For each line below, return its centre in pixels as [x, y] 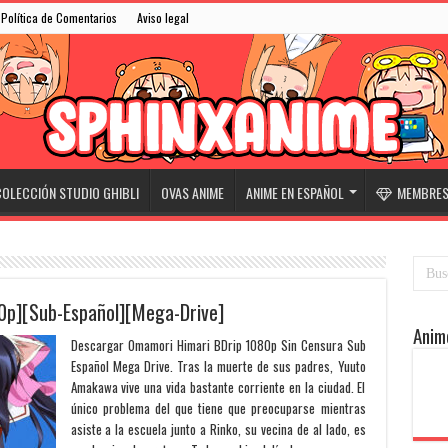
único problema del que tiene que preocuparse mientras [218, 408]
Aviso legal [162, 17]
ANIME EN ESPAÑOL [294, 192]
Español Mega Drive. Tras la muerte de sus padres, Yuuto [218, 366]
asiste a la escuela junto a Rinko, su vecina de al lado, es [218, 429]
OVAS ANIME [192, 192]
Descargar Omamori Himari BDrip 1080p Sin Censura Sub [218, 345]
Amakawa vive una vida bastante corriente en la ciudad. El [218, 387]
